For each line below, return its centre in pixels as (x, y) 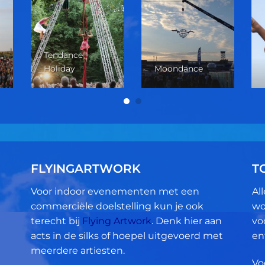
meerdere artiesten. (78, 251)
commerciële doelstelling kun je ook (117, 206)
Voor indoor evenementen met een (115, 192)
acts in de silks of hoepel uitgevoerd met (127, 236)
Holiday (59, 68)
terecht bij (57, 221)
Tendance (63, 55)
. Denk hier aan (187, 221)
